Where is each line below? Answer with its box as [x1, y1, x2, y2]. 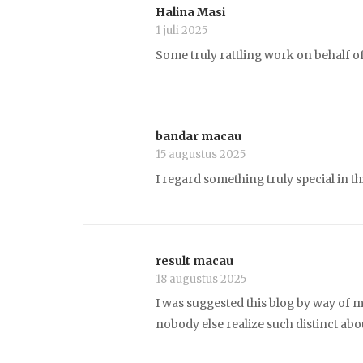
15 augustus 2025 [156, 147, 246, 162]
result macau [156, 253, 233, 268]
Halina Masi [156, 4, 225, 19]
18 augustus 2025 [156, 271, 246, 286]
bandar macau [156, 129, 241, 144]
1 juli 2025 [156, 23, 207, 37]
